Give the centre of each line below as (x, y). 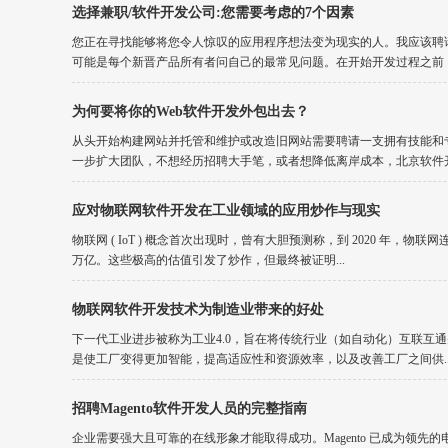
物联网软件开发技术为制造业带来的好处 (198, 309)
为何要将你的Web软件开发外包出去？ (190, 111)
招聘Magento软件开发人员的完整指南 (189, 408)
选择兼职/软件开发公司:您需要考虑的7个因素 (213, 12)
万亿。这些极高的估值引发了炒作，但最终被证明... (208, 260)
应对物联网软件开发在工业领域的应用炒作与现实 (226, 210)
